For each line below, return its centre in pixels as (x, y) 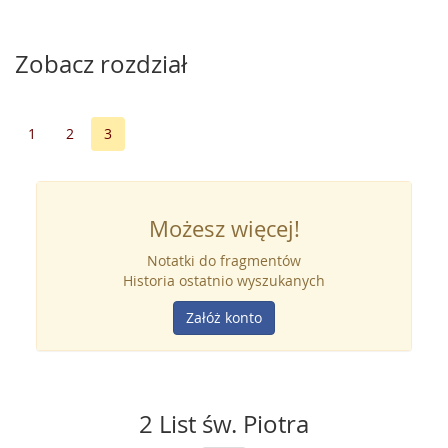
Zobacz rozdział (101, 64)
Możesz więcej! (224, 228)
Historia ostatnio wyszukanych (224, 280)
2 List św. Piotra (224, 424)
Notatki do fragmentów (224, 260)
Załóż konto (224, 317)
